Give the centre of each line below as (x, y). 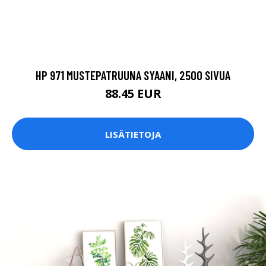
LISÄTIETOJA (133, 134)
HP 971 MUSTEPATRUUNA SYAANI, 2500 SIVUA (133, 75)
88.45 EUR (133, 94)
